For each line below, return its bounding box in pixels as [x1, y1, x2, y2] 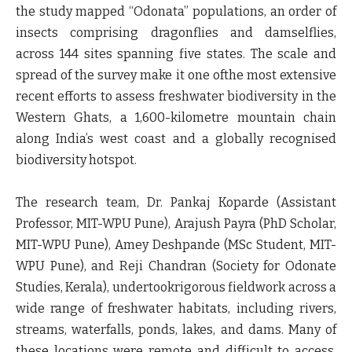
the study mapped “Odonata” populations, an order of [16, 4, 336, 19]
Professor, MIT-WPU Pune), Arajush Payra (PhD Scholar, [16, 216, 336, 231]
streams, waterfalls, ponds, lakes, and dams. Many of [16, 322, 336, 337]
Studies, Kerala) [16, 280, 108, 295]
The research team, [16, 195, 147, 210]
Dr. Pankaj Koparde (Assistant [147, 195, 336, 210]
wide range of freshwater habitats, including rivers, [16, 301, 336, 316]
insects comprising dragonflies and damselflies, [16, 25, 336, 40]
